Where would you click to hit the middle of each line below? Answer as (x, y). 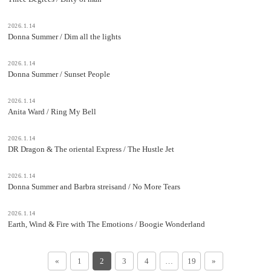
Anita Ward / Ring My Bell (52, 111)
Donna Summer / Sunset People (59, 74)
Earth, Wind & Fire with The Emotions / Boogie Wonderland (106, 224)
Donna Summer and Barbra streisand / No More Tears (94, 186)
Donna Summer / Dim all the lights (64, 36)
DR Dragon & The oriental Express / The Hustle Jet (91, 149)
